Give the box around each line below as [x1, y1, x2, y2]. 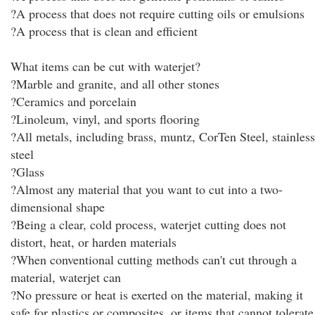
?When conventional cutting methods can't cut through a [11, 251, 297, 268]
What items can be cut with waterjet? [11, 58, 200, 75]
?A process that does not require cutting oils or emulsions [11, 5, 304, 22]
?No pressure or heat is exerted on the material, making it [11, 286, 303, 303]
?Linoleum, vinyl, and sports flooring [11, 110, 200, 127]
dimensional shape [11, 198, 105, 215]
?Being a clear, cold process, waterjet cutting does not [11, 216, 286, 233]
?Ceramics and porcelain [11, 93, 136, 110]
